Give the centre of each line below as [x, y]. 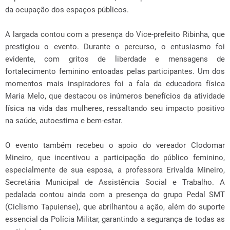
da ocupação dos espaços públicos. [67, 9]
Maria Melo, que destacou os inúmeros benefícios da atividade [115, 96]
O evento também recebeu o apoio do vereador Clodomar [115, 145]
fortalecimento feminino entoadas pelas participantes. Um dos [115, 71]
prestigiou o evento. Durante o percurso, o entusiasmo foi [115, 46]
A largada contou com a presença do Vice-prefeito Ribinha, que [115, 34]
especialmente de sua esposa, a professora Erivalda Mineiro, [115, 170]
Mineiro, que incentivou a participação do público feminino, [115, 157]
